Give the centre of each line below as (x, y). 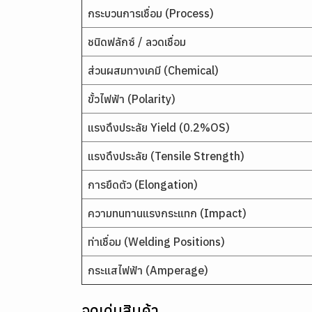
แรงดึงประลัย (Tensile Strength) (166, 156)
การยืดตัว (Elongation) (143, 185)
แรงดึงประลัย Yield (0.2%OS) (159, 127)
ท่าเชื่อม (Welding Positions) (156, 242)
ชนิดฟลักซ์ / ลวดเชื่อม (137, 42)
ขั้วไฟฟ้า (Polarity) (132, 99)
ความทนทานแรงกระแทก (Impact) (167, 213)
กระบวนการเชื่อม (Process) (151, 13)
